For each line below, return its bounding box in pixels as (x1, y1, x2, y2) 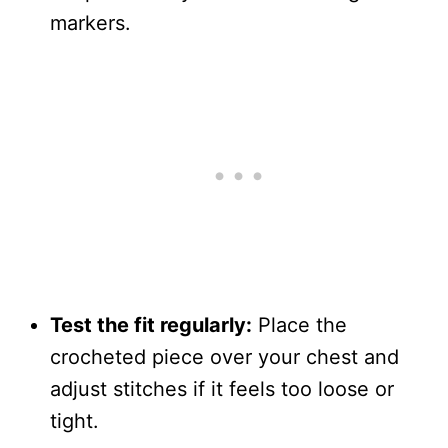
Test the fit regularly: (50, 312, 252, 337)
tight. (50, 408, 99, 433)
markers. (50, 10, 131, 35)
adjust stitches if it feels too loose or (50, 376, 394, 401)
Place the (252, 312, 347, 337)
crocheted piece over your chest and (50, 344, 399, 369)
